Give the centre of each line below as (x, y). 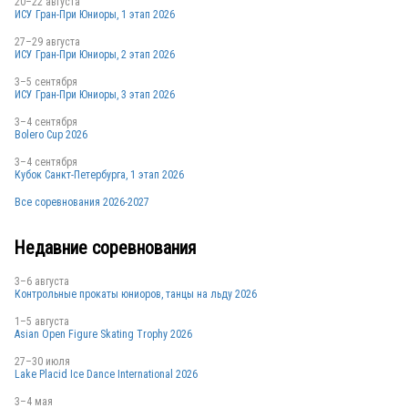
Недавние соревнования (105, 248)
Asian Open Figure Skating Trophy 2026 (103, 334)
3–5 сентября (46, 82)
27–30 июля (42, 361)
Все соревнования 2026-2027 (82, 202)
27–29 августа (47, 41)
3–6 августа (42, 281)
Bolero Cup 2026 (51, 134)
